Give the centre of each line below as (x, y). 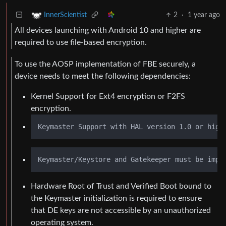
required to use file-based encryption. (81, 42)
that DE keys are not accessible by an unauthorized (121, 210)
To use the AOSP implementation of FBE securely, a (105, 64)
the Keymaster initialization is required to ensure (116, 198)
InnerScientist (65, 15)
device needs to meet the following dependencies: (103, 76)
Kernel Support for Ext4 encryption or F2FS (108, 96)
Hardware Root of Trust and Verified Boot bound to (121, 186)
